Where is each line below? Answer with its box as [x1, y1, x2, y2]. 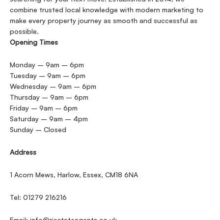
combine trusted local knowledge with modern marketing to [10, 5, 203, 14]
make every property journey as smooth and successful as [10, 16, 197, 25]
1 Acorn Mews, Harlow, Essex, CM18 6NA [10, 170, 138, 179]
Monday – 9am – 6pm [10, 60, 84, 69]
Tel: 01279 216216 [10, 192, 67, 201]
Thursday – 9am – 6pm [10, 92, 88, 101]
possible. [10, 27, 39, 35]
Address [10, 147, 36, 156]
